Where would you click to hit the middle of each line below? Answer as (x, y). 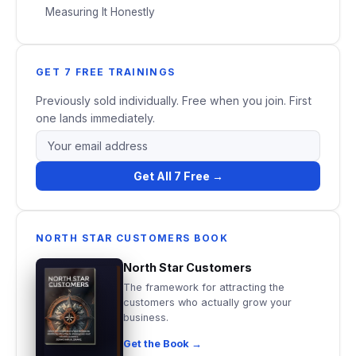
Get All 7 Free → (178, 176)
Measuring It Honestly (100, 12)
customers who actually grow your (207, 302)
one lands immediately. (95, 118)
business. (146, 317)
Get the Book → (163, 343)
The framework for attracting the (204, 287)
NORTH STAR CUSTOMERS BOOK (132, 238)
